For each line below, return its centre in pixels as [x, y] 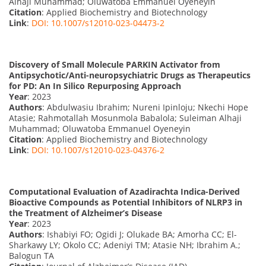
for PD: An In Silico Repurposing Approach [95, 85]
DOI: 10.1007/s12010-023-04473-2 [98, 23]
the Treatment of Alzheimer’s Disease [85, 213]
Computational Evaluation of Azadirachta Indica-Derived [124, 191]
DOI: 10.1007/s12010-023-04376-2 [98, 150]
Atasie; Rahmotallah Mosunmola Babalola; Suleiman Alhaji [125, 118]
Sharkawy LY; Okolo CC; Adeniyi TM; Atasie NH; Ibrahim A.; [125, 245]
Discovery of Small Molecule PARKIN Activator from [115, 64]
